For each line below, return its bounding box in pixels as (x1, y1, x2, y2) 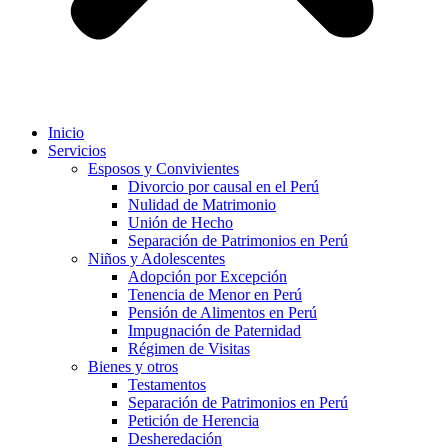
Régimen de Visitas (128, 340, 250, 357)
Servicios (48, 142, 106, 159)
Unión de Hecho (128, 214, 233, 231)
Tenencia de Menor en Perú (128, 286, 302, 303)
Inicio (48, 124, 84, 141)
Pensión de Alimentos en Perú (128, 304, 317, 321)
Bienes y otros (88, 358, 178, 375)
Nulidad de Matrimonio (128, 196, 276, 213)
